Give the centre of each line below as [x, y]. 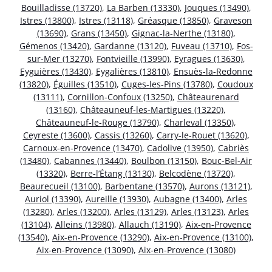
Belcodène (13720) [196, 174]
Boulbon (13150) [164, 161]
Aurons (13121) [219, 186]
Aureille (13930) [117, 199]
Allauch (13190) [150, 225]
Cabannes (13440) [90, 161]
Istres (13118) [106, 21]
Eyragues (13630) [208, 59]
